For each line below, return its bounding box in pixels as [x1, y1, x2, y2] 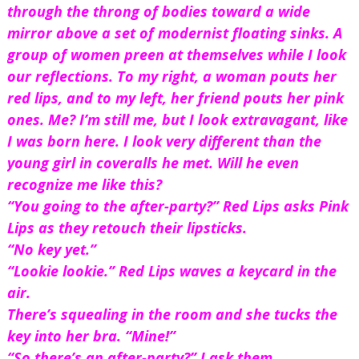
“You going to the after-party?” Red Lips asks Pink [6, 196, 349, 216]
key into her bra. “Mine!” [6, 326, 175, 346]
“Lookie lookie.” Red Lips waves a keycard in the [6, 261, 337, 281]
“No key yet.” [6, 240, 96, 260]
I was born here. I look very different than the [6, 131, 321, 151]
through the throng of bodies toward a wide [6, 2, 310, 22]
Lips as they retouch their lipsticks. [6, 218, 247, 238]
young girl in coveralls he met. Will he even [6, 153, 299, 173]
